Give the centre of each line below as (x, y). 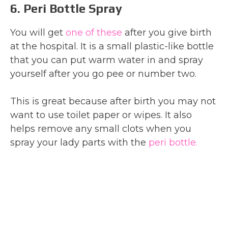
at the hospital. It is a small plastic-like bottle (112, 46)
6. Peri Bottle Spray (66, 8)
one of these (94, 32)
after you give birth (167, 32)
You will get (38, 32)
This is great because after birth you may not (113, 101)
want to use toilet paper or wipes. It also (101, 115)
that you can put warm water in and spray (107, 60)
